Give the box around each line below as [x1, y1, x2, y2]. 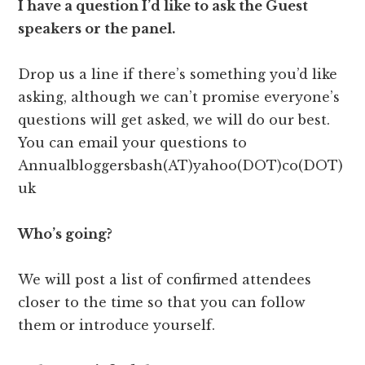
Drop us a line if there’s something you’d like [18, 66, 338, 83]
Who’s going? [18, 226, 113, 243]
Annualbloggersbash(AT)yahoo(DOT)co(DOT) [18, 157, 344, 174]
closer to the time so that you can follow [18, 294, 306, 311]
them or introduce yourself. [18, 317, 216, 334]
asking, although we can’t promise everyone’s [18, 89, 341, 106]
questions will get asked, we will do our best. [18, 112, 331, 129]
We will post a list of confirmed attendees [18, 271, 312, 288]
